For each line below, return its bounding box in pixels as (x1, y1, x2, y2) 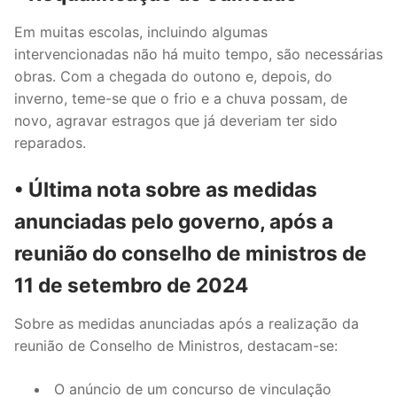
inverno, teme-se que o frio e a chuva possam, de (14, 89, 347, 107)
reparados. (14, 133, 86, 152)
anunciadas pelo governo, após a (14, 209, 333, 234)
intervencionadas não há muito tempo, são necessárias (14, 44, 383, 63)
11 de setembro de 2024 (14, 273, 248, 298)
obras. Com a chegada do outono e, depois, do (14, 66, 332, 85)
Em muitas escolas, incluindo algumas (14, 22, 268, 41)
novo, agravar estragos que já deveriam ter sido (14, 111, 338, 129)
